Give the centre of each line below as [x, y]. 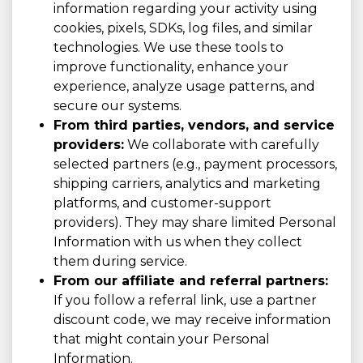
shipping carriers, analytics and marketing [187, 184]
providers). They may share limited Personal [195, 223]
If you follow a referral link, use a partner [185, 301]
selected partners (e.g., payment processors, [195, 164]
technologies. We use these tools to [169, 48]
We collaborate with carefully [222, 145]
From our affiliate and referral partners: [191, 281]
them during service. [120, 262]
